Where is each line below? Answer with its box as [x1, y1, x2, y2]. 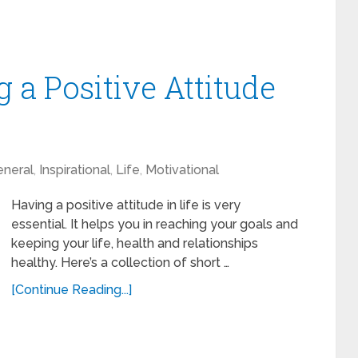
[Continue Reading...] [11, 282, 132, 297]
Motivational [145, 162, 219, 177]
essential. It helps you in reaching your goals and [11, 217, 298, 232]
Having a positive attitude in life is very [11, 197, 241, 213]
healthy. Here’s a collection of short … [11, 255, 229, 270]
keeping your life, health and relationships [11, 236, 258, 251]
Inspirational [39, 162, 110, 177]
